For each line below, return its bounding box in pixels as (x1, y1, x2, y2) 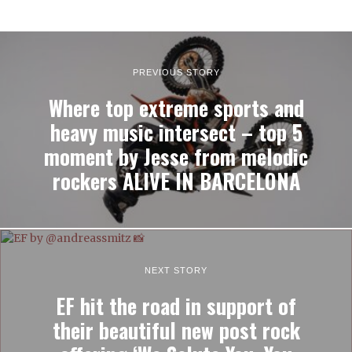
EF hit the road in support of (56, 291, 296, 322)
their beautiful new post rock (52, 315, 300, 346)
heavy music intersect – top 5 (49, 117, 302, 148)
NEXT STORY (145, 266, 207, 276)
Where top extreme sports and (48, 93, 304, 124)
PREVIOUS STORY (132, 68, 220, 78)
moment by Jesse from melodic (44, 141, 308, 173)
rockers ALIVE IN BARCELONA (52, 166, 300, 197)
